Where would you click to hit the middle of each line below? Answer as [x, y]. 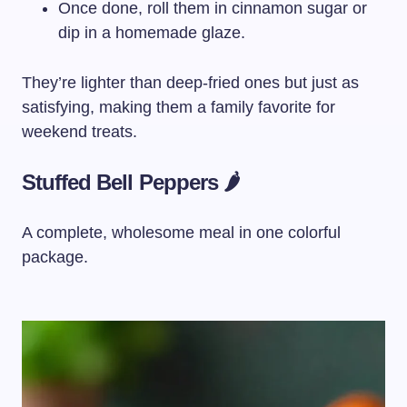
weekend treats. [79, 131]
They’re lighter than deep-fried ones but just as [190, 82]
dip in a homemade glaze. [152, 32]
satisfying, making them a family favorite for [179, 107]
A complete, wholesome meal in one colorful [181, 232]
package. [55, 257]
